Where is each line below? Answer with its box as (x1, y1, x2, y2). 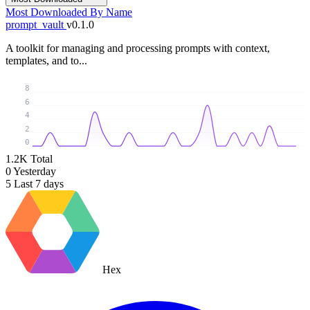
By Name (90, 6, 132, 18)
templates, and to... (6, 54, 87, 66)
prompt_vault (6, 18, 66, 30)
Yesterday (13, 165, 56, 178)
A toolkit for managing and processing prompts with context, (6, 42, 270, 54)
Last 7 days (14, 178, 64, 190)
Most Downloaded (6, 6, 90, 18)
